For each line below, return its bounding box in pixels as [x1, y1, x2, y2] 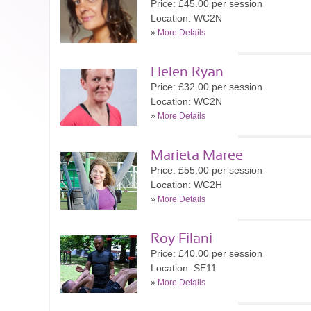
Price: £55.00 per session [151, 165, 262, 176]
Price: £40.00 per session [151, 248, 262, 259]
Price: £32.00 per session [151, 81, 262, 92]
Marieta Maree [151, 149, 243, 162]
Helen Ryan [151, 65, 224, 79]
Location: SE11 [151, 262, 217, 274]
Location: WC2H [151, 179, 222, 190]
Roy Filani [151, 232, 212, 246]
